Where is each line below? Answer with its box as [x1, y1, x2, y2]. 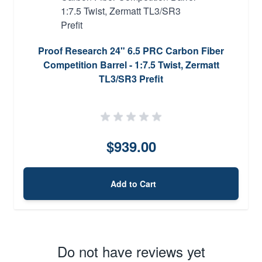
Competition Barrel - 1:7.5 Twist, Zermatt [43, 57, 219, 71]
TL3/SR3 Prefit [99, 71, 163, 85]
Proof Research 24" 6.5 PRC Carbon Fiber [38, 43, 224, 57]
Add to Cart [111, 177, 156, 189]
